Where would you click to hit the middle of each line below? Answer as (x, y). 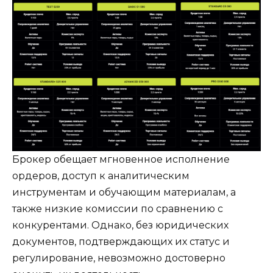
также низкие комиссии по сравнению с (118, 208)
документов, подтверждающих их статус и (121, 241)
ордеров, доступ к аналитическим (101, 175)
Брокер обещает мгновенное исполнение (121, 159)
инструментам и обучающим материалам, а (124, 192)
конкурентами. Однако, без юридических (120, 225)
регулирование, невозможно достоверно (119, 258)
